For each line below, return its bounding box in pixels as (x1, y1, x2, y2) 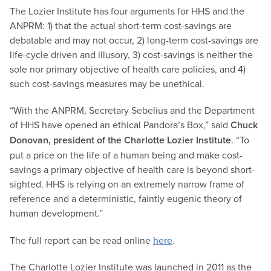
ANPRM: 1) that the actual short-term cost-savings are (10, 19, 232, 32)
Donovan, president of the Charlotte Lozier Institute (10, 133, 231, 147)
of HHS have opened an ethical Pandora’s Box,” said (10, 118, 230, 131)
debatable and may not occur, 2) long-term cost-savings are (10, 33, 258, 47)
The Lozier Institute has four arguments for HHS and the (10, 4, 244, 18)
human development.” (10, 206, 105, 220)
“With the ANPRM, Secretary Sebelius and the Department (10, 103, 255, 117)
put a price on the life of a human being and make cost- (10, 148, 243, 162)
